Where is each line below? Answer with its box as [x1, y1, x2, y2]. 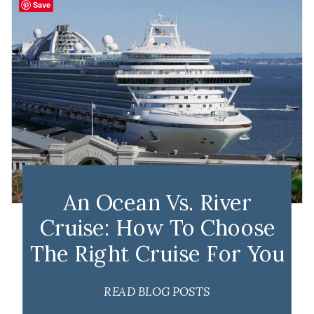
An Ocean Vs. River [63, 188, 252, 216]
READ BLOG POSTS [104, 283, 210, 299]
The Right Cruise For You [30, 239, 285, 267]
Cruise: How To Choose [39, 214, 275, 242]
